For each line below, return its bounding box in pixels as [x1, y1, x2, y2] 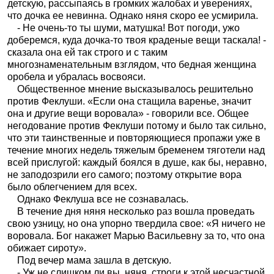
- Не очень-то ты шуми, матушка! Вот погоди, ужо [7, 23, 240, 33]
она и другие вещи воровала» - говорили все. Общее [7, 108, 249, 119]
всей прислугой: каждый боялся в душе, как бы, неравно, [7, 157, 267, 168]
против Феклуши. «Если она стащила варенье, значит [7, 96, 251, 106]
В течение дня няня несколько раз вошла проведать [7, 206, 254, 217]
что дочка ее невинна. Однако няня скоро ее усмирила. [7, 10, 258, 21]
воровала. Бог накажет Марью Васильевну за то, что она [7, 231, 265, 241]
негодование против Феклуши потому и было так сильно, [7, 120, 266, 131]
